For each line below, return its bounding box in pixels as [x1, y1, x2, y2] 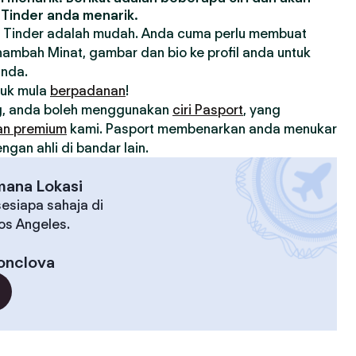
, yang [243, 102, 281, 118]
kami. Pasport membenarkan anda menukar [67, 121, 337, 137]
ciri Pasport [172, 102, 243, 118]
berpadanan [50, 83, 126, 99]
